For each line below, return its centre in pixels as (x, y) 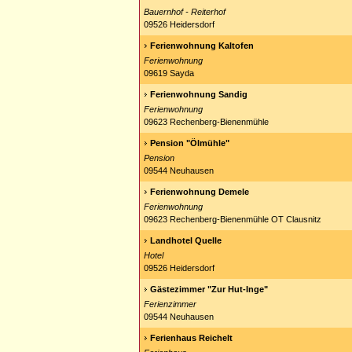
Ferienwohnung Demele (200, 192)
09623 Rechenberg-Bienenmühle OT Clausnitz (233, 219)
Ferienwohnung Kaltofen (202, 46)
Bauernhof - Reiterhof (185, 12)
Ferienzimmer (170, 304)
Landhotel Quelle (186, 240)
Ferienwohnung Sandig (199, 94)
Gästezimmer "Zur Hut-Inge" (209, 289)
